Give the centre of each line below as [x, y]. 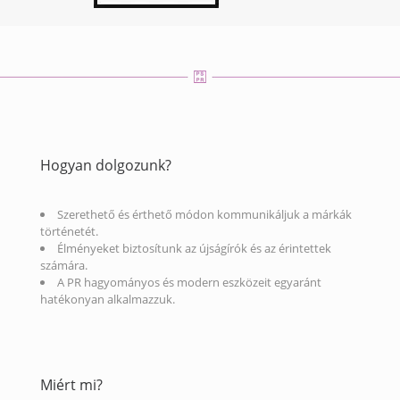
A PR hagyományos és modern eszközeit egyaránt [189, 282]
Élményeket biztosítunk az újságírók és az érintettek [194, 248]
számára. [64, 265]
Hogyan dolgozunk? [106, 165]
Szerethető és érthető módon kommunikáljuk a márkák [204, 214]
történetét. [69, 231]
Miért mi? [71, 385]
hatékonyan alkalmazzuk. [108, 299]
